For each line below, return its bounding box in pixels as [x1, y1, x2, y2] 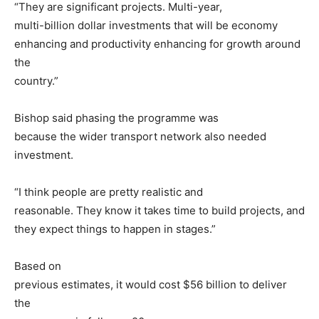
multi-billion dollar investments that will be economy [14, 18, 278, 32]
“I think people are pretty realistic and [14, 184, 203, 199]
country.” [14, 73, 58, 88]
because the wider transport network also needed [14, 129, 266, 143]
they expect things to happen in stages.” [14, 221, 216, 236]
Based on [14, 258, 61, 273]
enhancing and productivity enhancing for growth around [14, 36, 300, 51]
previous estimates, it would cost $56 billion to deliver [14, 277, 287, 291]
